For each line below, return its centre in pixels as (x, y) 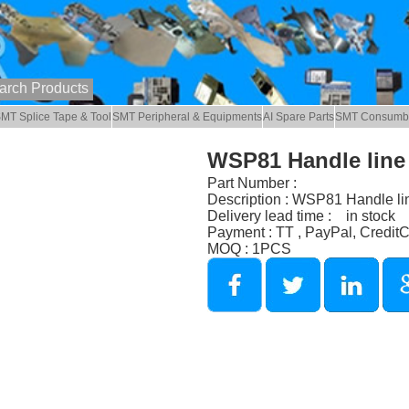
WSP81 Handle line (306, 160)
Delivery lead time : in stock (301, 215)
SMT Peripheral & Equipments (188, 117)
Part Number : (252, 183)
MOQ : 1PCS (249, 248)
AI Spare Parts (299, 117)
